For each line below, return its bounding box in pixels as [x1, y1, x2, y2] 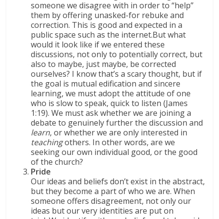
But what [153, 29, 186, 41]
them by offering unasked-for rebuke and [31, 10, 184, 21]
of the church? [31, 156, 84, 168]
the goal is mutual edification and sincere [31, 78, 181, 89]
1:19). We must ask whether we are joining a [31, 108, 192, 119]
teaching [31, 137, 63, 148]
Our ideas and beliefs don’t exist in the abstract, [31, 176, 205, 187]
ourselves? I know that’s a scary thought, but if [31, 68, 202, 80]
